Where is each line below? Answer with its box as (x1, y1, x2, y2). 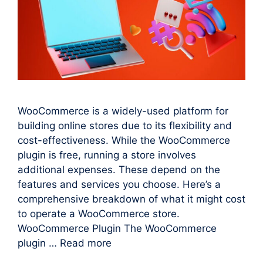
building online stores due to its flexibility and (18, 119, 232, 131)
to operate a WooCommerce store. (18, 207, 180, 220)
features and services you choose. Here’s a (18, 178, 221, 190)
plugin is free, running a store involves (18, 149, 196, 161)
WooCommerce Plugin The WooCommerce (18, 222, 217, 234)
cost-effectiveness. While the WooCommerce (18, 134, 230, 146)
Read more (60, 237, 112, 249)
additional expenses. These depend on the (18, 163, 220, 176)
